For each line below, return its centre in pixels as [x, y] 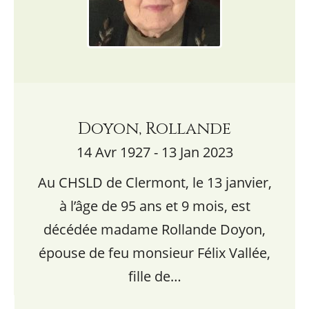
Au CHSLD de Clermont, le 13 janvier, [154, 182]
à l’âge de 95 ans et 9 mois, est [154, 206]
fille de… [154, 276]
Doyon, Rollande [154, 129]
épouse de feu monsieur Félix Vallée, [154, 253]
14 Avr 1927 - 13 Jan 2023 [154, 152]
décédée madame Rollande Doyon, [154, 229]
